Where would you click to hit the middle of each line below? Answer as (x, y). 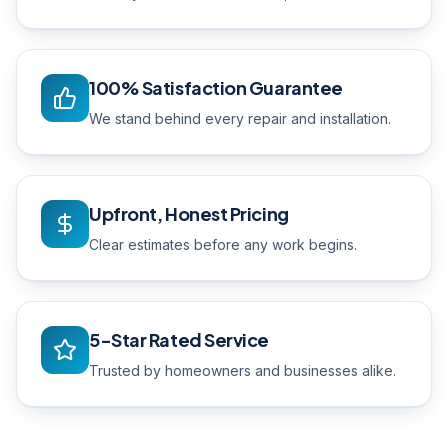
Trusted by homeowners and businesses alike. (242, 370)
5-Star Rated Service (179, 339)
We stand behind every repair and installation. (240, 118)
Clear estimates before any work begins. (223, 244)
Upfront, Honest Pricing (189, 213)
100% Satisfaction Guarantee (216, 87)
